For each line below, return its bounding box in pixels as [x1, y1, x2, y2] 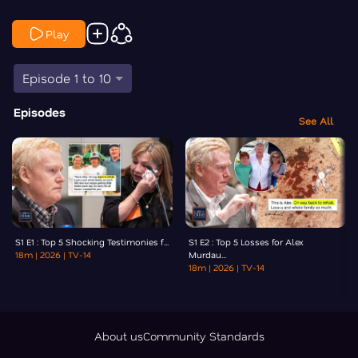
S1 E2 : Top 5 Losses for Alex [189, 235, 304, 248]
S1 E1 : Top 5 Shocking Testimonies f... [15, 235, 169, 248]
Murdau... [189, 248, 226, 261]
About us [93, 328, 143, 344]
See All [299, 114, 333, 128]
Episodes [14, 103, 66, 120]
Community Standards [142, 328, 265, 344]
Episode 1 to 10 [22, 69, 111, 86]
